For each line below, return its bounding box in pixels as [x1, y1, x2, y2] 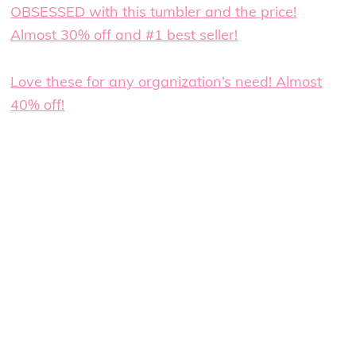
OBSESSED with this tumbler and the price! [10, 2, 297, 21]
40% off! [10, 95, 65, 114]
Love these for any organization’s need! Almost [10, 72, 323, 91]
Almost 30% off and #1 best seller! [10, 25, 238, 44]
